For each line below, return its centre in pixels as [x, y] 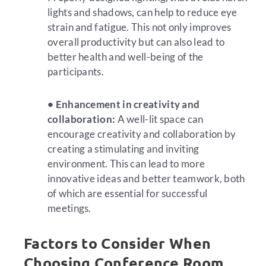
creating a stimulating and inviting [123, 149]
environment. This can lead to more [126, 164]
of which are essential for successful [128, 194]
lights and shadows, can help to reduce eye [142, 12]
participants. [76, 72]
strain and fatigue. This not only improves [140, 27]
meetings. [69, 208]
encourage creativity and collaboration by [142, 134]
